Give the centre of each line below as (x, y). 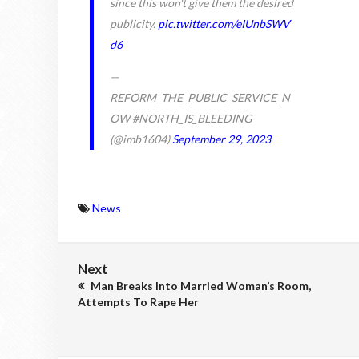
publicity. (134, 24)
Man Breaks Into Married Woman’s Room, (200, 286)
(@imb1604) (141, 139)
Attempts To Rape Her (138, 302)
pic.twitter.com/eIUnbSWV (224, 24)
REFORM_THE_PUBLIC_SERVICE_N (200, 98)
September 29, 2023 (222, 139)
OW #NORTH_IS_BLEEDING (181, 119)
